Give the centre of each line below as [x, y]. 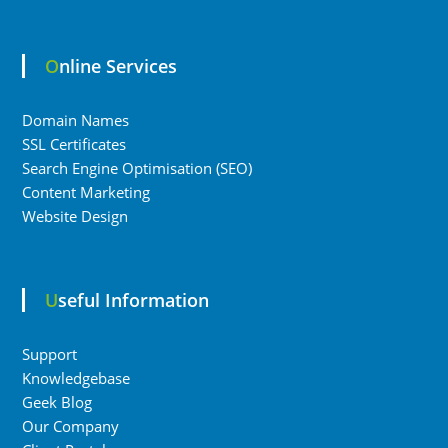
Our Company [70, 426]
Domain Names [75, 120]
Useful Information [133, 300]
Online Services [117, 66]
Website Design [74, 216]
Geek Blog [56, 402]
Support [49, 354]
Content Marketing [85, 192]
